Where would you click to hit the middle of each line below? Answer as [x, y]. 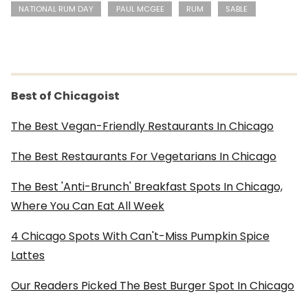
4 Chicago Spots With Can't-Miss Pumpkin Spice [140, 236]
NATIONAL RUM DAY [56, 9]
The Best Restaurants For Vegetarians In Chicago [144, 156]
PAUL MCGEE [140, 9]
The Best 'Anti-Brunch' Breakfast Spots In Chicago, [147, 186]
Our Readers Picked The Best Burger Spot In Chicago [153, 285]
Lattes [28, 255]
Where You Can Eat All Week [88, 206]
